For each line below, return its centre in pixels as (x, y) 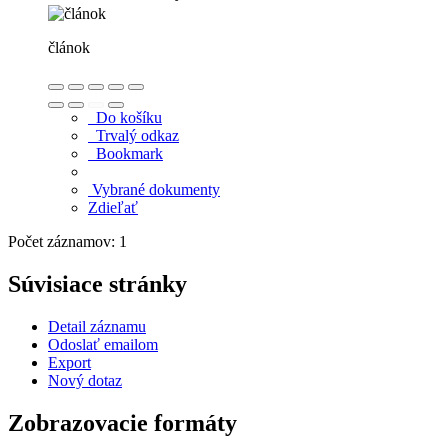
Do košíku (125, 117)
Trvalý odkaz (133, 135)
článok (69, 47)
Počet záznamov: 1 (71, 241)
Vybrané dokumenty (154, 189)
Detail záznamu (97, 326)
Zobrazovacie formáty (122, 422)
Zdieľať (113, 207)
